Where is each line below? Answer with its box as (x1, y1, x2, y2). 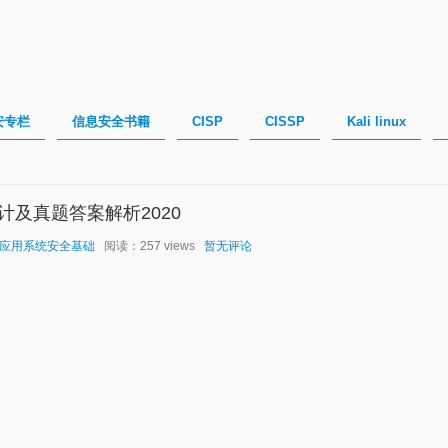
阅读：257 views (95, 239, 204, 253)
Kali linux (347, 114, 406, 129)
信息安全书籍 (72, 114, 150, 129)
